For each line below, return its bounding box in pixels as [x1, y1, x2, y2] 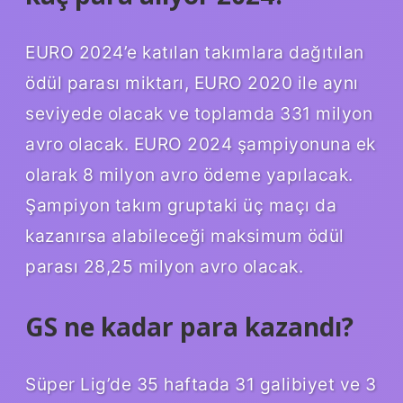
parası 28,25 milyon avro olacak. [25, 255, 303, 277]
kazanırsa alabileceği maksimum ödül [25, 224, 345, 246]
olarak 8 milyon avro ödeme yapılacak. [25, 163, 354, 185]
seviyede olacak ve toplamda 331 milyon [25, 102, 372, 124]
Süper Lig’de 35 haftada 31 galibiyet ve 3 [25, 372, 377, 395]
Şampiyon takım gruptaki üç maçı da [25, 193, 336, 216]
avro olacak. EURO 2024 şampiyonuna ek [25, 132, 376, 155]
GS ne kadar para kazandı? [25, 309, 354, 344]
